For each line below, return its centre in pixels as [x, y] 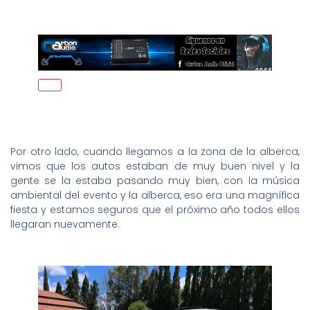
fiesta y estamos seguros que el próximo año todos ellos [155, 210]
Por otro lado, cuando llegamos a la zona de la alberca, [155, 152]
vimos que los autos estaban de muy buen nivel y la [155, 166]
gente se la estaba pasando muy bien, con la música [155, 181]
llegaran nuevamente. [65, 225]
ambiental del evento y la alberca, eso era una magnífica [155, 195]
